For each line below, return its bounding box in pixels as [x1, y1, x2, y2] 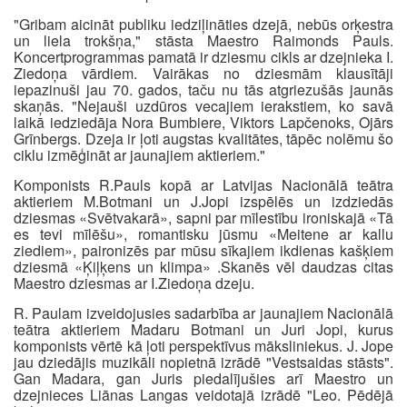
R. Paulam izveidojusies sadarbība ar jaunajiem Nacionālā [14, 303, 393, 323]
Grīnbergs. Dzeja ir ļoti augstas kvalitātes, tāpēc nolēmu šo [14, 128, 393, 149]
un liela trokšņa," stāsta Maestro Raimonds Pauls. [14, 30, 393, 51]
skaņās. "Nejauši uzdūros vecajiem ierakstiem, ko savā [14, 95, 393, 116]
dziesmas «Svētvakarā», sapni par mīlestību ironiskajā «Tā [14, 207, 393, 228]
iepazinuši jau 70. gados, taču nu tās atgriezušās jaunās [14, 79, 393, 100]
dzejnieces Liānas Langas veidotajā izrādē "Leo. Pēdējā [14, 384, 393, 405]
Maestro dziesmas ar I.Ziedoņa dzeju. [14, 273, 254, 293]
